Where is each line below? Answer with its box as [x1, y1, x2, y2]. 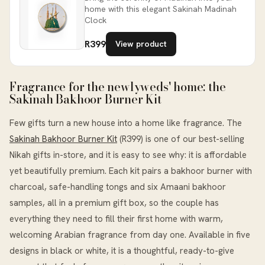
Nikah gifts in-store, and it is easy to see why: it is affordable [9, 148, 247, 161]
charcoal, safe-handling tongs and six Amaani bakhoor [9, 180, 226, 193]
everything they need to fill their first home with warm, [9, 212, 223, 225]
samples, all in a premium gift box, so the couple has [9, 196, 219, 209]
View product [115, 38, 167, 50]
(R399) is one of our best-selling [117, 132, 244, 145]
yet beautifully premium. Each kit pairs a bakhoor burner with [9, 164, 252, 177]
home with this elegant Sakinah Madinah [85, 4, 237, 15]
